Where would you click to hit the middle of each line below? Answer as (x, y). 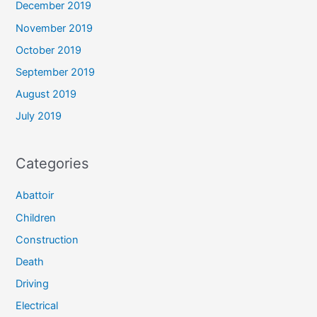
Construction (47, 240)
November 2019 (54, 28)
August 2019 (46, 94)
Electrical (37, 306)
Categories (52, 164)
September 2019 (56, 72)
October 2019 (49, 50)
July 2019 (39, 116)
